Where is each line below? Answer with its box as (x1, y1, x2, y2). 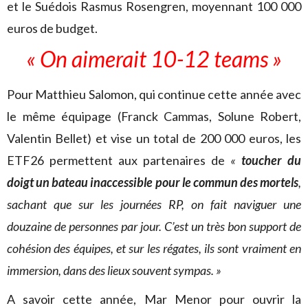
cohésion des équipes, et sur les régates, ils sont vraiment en (7, 241, 301, 256)
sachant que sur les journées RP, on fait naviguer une (7, 197, 301, 212)
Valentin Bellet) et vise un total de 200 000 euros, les (7, 131, 301, 146)
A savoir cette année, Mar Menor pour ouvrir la (7, 291, 301, 307)
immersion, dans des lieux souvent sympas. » (7, 263, 221, 278)
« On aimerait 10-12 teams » (26, 45, 282, 72)
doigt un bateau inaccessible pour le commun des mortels (7, 175, 298, 190)
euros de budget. (7, 21, 98, 36)
